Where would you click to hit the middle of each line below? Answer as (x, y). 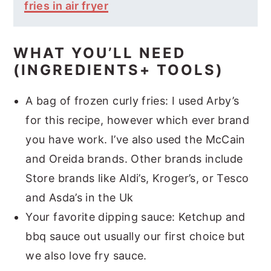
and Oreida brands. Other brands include (134, 159)
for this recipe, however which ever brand (138, 120)
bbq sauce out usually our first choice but (135, 237)
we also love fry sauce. (86, 256)
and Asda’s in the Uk (80, 198)
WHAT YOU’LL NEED (100, 53)
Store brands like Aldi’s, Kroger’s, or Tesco (137, 178)
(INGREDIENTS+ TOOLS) (119, 70)
